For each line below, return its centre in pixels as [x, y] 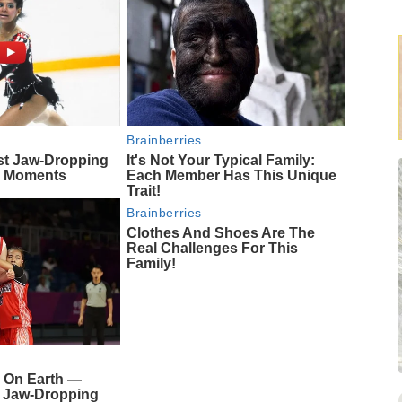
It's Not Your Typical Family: [221, 160]
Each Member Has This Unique [232, 175]
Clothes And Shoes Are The [221, 232]
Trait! [144, 190]
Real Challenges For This [213, 248]
